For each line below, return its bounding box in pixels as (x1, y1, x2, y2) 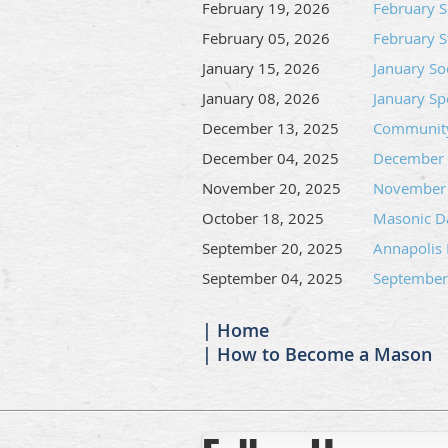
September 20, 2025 (202, 238, 343, 258)
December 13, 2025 (202, 118, 339, 138)
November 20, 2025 (202, 178, 341, 198)
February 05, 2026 (202, 28, 330, 48)
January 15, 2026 (202, 58, 320, 78)
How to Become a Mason (217, 342, 432, 366)
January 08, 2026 (202, 88, 320, 108)
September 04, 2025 (202, 268, 343, 288)
